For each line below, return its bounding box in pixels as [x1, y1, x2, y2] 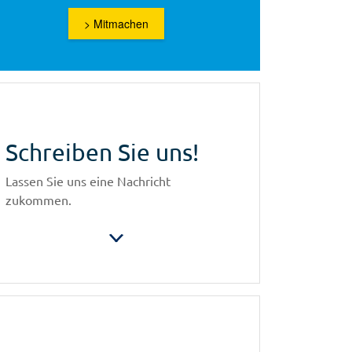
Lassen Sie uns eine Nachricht [5, 173, 170, 189]
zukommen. [5, 192, 71, 208]
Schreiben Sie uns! [5, 138, 199, 167]
